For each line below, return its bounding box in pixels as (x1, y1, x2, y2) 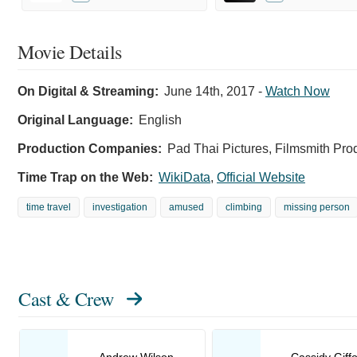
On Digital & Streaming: (18, 84, 159, 98)
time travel (26, 201, 71, 213)
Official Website (217, 170, 305, 184)
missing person (284, 201, 350, 213)
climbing (226, 201, 262, 213)
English (139, 112, 182, 127)
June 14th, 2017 (164, 84, 255, 98)
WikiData (159, 170, 210, 184)
